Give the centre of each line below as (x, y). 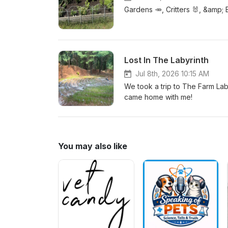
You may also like (93, 146)
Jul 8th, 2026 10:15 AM (172, 74)
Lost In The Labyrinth (166, 60)
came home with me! (158, 97)
